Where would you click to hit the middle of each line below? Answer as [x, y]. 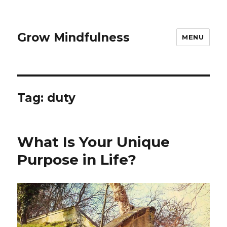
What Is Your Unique [94, 142]
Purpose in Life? [77, 160]
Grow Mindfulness [74, 37]
